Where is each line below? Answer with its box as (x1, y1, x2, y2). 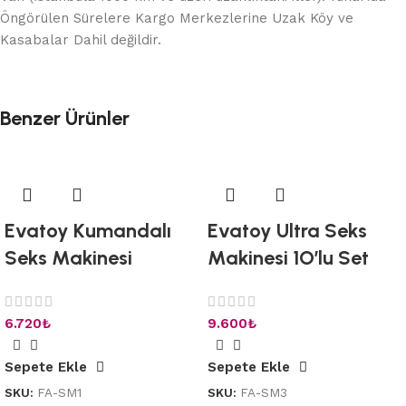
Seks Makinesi (5, 245, 132, 270)
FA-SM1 (37, 385, 82, 401)
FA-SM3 (240, 385, 287, 401)
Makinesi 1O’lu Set (208, 245, 369, 270)
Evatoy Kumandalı (5, 217, 171, 243)
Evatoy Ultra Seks (208, 217, 367, 243)
